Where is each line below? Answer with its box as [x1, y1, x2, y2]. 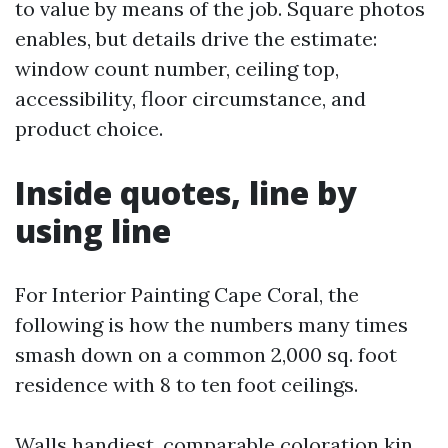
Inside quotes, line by [15, 171, 357, 214]
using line [15, 209, 171, 252]
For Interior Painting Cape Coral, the [15, 282, 359, 307]
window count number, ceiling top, [15, 56, 339, 81]
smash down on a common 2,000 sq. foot [15, 342, 397, 367]
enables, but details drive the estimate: [15, 26, 377, 51]
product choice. [15, 116, 163, 141]
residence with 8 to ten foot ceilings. [15, 372, 358, 397]
